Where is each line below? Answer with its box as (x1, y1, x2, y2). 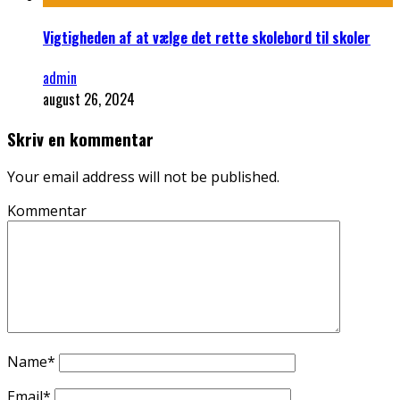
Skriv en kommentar (7, 126, 154, 151)
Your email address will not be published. (7, 167, 279, 187)
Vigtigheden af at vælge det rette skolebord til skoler (43, 26, 371, 48)
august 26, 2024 (43, 87, 135, 110)
